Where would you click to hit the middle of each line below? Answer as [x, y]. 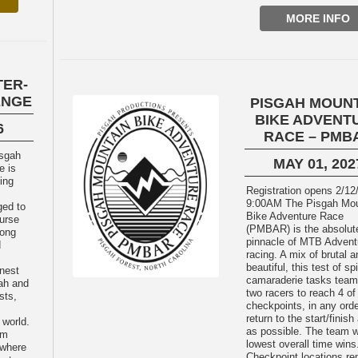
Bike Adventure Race [295, 216]
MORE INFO [318, 18]
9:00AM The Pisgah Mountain [266, 203]
